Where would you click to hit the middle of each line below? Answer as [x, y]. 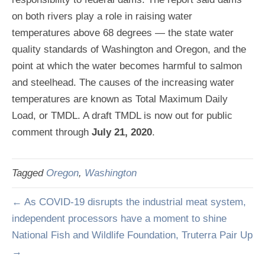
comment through [52, 132]
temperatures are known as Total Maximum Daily [120, 99]
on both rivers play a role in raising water [102, 16]
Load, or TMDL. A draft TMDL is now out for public [122, 116]
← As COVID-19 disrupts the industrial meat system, [129, 202]
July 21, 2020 [122, 132]
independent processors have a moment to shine [119, 219]
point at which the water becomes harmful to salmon [127, 66]
